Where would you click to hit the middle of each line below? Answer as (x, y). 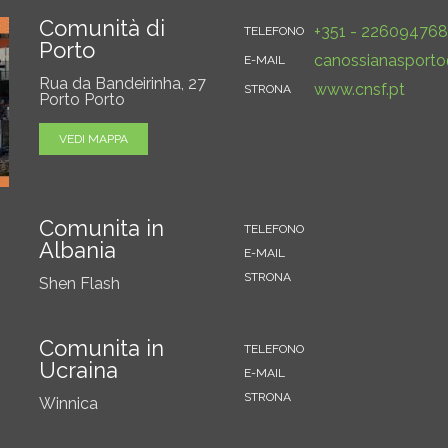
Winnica (68, 403)
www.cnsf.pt (359, 89)
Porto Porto (82, 99)
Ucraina (78, 369)
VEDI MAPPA (93, 138)
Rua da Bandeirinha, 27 (122, 83)
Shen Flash (79, 283)
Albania (77, 249)
